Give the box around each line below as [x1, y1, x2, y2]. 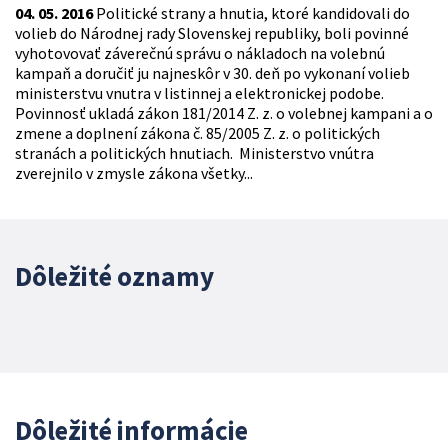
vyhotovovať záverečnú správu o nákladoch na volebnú [15, 43, 385, 64]
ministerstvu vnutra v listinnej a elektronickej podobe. [15, 83, 384, 104]
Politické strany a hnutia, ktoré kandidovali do [93, 3, 410, 24]
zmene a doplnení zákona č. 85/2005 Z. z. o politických [15, 123, 380, 144]
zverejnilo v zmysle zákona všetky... [15, 163, 253, 184]
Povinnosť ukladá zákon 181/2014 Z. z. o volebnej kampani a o [15, 103, 433, 124]
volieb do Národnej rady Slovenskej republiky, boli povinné [15, 23, 409, 44]
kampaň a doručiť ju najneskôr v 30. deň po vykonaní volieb [15, 63, 410, 84]
